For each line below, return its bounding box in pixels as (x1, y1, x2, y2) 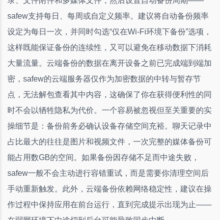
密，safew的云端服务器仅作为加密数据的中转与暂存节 (7, 74, 201, 83)
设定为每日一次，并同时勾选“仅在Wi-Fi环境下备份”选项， (7, 27, 212, 36)
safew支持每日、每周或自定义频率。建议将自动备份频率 (7, 11, 209, 20)
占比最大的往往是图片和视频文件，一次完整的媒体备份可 (7, 137, 212, 146)
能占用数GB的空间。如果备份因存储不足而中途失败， (7, 153, 199, 162)
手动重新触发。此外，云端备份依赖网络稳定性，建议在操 (7, 184, 212, 193)
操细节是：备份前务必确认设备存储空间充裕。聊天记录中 (7, 121, 212, 130)
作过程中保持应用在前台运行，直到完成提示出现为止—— (7, 200, 212, 209)
